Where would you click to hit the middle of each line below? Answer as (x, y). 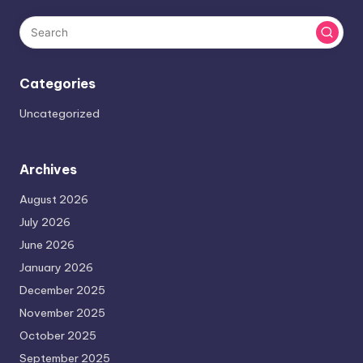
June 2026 (47, 245)
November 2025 (62, 313)
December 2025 (62, 290)
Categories (58, 84)
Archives (48, 170)
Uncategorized (60, 114)
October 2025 (58, 336)
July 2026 (45, 222)
